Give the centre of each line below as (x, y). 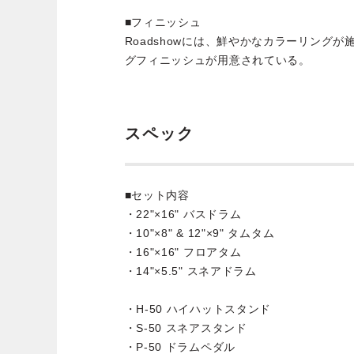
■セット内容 (157, 195)
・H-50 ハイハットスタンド (198, 309)
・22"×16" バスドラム (183, 214)
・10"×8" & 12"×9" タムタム (200, 233)
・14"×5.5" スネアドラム (190, 271)
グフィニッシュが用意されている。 (217, 60)
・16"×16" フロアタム (183, 252)
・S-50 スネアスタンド (186, 328)
